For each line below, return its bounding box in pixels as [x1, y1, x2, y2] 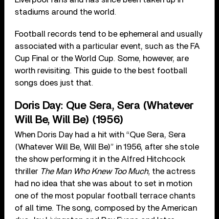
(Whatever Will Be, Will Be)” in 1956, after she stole [15, 142, 199, 151]
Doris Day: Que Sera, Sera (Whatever [15, 100, 194, 111]
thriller [15, 167, 41, 175]
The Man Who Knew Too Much [40, 167, 149, 175]
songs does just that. [15, 78, 94, 87]
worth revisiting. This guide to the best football [15, 66, 188, 75]
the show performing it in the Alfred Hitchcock [15, 154, 186, 163]
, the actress [148, 167, 196, 175]
